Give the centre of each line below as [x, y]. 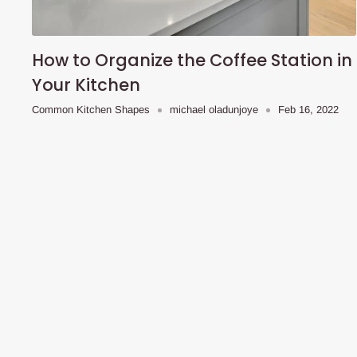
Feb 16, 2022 [308, 110]
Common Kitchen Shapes [91, 110]
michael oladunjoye [214, 110]
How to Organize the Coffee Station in [192, 60]
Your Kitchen [86, 85]
